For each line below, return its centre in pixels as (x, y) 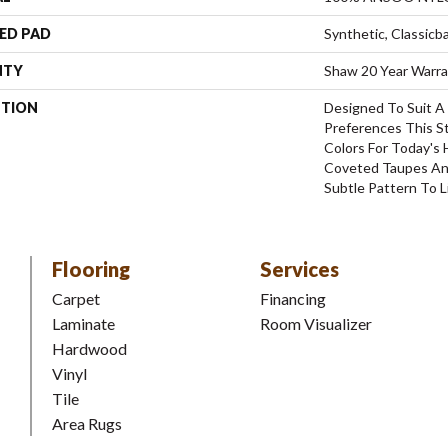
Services (299, 269)
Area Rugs (87, 423)
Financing (293, 298)
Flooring (91, 269)
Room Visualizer (316, 323)
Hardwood (89, 348)
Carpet (76, 298)
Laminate (83, 323)
